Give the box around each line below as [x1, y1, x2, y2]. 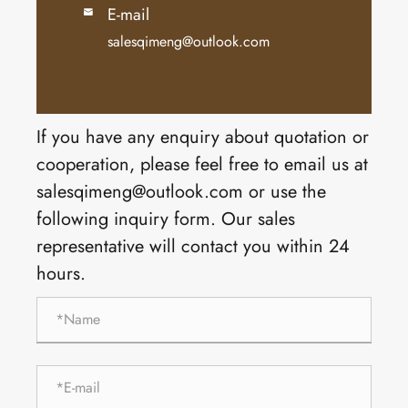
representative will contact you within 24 [36, 232, 350, 260]
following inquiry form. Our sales [36, 205, 295, 232]
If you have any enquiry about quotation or [36, 123, 369, 150]
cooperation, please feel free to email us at [36, 150, 368, 178]
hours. [36, 260, 86, 287]
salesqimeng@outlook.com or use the [36, 178, 326, 205]
